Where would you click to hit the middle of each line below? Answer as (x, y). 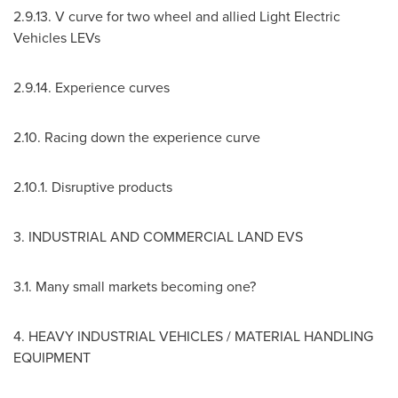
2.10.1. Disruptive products (93, 187)
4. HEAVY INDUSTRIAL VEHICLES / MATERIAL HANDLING (193, 336)
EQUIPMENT (52, 358)
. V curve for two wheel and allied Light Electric (194, 16)
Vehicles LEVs (57, 38)
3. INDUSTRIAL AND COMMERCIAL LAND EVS (158, 237)
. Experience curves (109, 88)
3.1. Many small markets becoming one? (135, 287)
